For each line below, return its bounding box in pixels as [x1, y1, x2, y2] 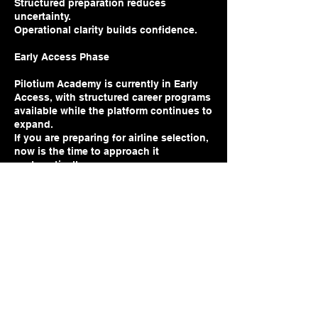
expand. [14, 119, 53, 131]
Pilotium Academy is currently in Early [14, 78, 198, 90]
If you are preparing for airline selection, [14, 132, 209, 144]
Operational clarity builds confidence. [14, 24, 197, 36]
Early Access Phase [14, 51, 109, 63]
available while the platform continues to [14, 105, 212, 117]
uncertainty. [14, 11, 71, 23]
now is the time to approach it [14, 146, 159, 158]
